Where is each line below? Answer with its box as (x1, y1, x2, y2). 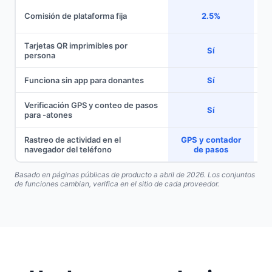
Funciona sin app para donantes (24, 75, 144, 86)
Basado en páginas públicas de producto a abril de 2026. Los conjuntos (15, 169, 255, 179)
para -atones (24, 110, 72, 120)
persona (24, 50, 55, 61)
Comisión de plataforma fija (24, 11, 127, 21)
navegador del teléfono (24, 144, 112, 155)
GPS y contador (180, 135, 241, 145)
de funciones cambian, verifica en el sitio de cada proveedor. (15, 178, 219, 188)
